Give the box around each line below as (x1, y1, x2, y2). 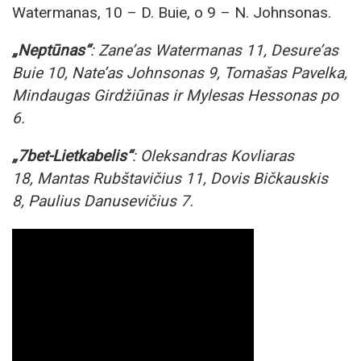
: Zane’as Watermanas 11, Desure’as (90, 41, 338, 60)
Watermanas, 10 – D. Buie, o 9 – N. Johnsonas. (12, 3, 331, 23)
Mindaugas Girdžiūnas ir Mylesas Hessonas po (12, 86, 338, 106)
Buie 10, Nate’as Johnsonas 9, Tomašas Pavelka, (12, 64, 347, 83)
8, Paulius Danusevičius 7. (12, 192, 193, 211)
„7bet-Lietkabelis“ (12, 147, 132, 166)
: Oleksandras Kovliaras (132, 147, 294, 166)
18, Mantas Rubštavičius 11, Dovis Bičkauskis (12, 169, 328, 189)
